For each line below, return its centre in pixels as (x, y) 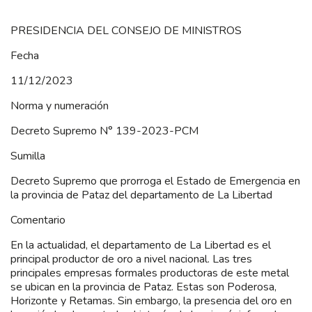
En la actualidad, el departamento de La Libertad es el (141, 245)
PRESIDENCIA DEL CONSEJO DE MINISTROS (126, 30)
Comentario (38, 220)
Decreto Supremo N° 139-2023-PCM (104, 131)
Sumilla (28, 156)
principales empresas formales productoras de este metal (150, 273)
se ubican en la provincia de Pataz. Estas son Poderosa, (143, 287)
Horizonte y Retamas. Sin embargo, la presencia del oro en (151, 301)
